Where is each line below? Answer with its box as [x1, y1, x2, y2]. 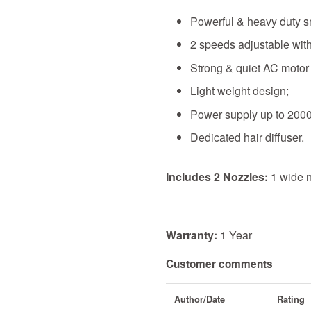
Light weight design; [190, 83, 289, 99]
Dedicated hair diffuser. [190, 128, 304, 145]
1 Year [220, 226, 252, 243]
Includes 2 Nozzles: [166, 168, 268, 185]
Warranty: [166, 226, 220, 243]
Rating [277, 293, 305, 306]
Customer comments [166, 255, 273, 271]
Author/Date [174, 293, 225, 306]
